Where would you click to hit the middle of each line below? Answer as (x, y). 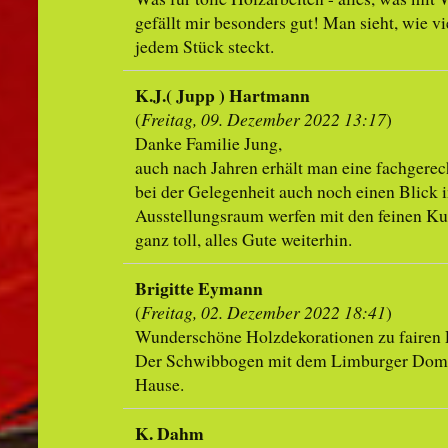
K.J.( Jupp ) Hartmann (222, 95)
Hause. (159, 384)
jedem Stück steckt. (204, 46)
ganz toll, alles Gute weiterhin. (243, 239)
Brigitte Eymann (198, 288)
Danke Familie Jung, (208, 143)
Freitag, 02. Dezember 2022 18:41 (263, 312)
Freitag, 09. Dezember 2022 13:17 (263, 119)
